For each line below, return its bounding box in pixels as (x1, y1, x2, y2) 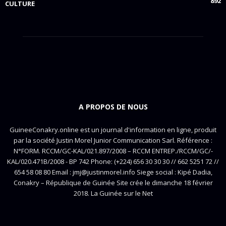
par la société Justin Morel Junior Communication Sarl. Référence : (14, 136, 212, 145)
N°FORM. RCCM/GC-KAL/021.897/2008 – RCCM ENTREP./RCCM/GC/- (13, 146, 213, 155)
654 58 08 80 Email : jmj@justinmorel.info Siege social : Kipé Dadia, (14, 167, 212, 177)
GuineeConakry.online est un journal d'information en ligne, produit (10, 125, 216, 134)
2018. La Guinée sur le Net (73, 189, 153, 198)
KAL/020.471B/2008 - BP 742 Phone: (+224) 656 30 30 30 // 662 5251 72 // (7, 157, 219, 166)
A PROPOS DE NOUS (78, 102, 148, 111)
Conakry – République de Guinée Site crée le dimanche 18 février (13, 178, 213, 187)
